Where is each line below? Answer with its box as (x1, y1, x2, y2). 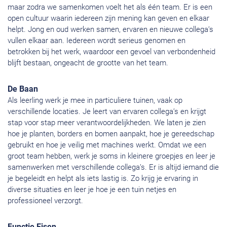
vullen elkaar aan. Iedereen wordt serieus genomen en (8, 36, 185, 46)
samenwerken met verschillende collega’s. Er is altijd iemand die (8, 163, 219, 172)
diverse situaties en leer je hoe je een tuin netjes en (8, 185, 176, 195)
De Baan (8, 84, 38, 94)
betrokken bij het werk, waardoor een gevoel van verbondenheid (8, 47, 215, 57)
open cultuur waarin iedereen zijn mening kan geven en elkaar (8, 14, 209, 23)
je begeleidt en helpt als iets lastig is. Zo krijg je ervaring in (8, 174, 198, 183)
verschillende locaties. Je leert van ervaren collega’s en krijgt (8, 107, 206, 117)
